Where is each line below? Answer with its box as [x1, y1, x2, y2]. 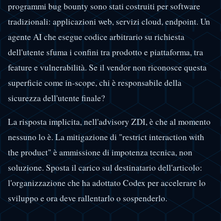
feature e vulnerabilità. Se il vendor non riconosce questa [8, 62, 207, 74]
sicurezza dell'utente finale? [8, 92, 105, 104]
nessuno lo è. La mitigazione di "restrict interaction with [8, 131, 204, 143]
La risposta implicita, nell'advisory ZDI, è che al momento [8, 116, 211, 128]
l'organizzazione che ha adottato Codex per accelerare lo [8, 177, 206, 189]
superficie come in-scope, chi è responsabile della [8, 77, 182, 89]
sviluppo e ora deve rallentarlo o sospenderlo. [8, 192, 167, 204]
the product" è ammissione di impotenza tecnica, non [8, 147, 192, 158]
